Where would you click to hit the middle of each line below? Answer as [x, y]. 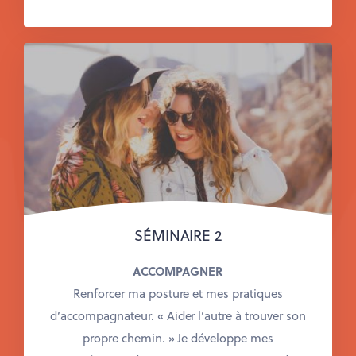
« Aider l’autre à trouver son [231, 316]
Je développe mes [226, 338]
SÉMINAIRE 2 [178, 235]
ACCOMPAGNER [178, 271]
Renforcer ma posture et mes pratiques [178, 294]
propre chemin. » [130, 338]
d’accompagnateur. [104, 316]
